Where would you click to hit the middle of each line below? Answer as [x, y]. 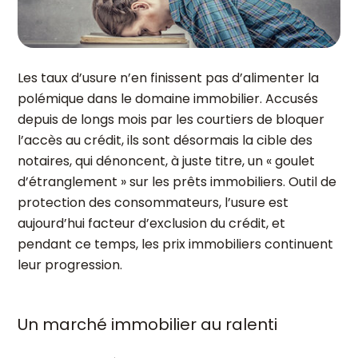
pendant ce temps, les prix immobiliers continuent [175, 244]
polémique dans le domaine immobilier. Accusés [168, 99]
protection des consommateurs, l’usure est [153, 203]
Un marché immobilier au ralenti [147, 324]
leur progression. [70, 265]
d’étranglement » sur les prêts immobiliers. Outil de [177, 182]
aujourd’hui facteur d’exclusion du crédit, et [151, 223]
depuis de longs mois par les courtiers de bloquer [171, 119]
